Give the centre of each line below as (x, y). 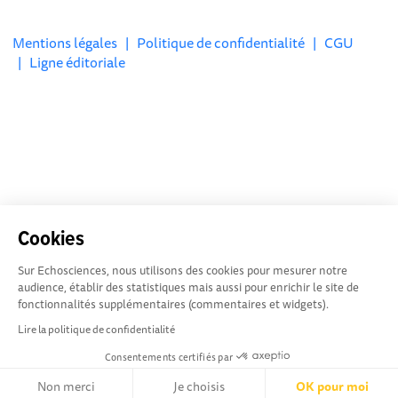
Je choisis (199, 386)
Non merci (66, 386)
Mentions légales (65, 43)
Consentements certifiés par (169, 356)
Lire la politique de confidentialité (96, 329)
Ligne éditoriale (78, 62)
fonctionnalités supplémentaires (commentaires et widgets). (173, 304)
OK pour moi (332, 386)
